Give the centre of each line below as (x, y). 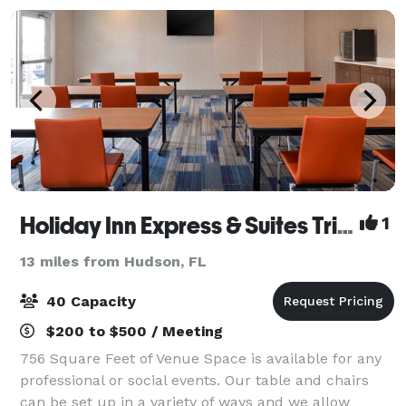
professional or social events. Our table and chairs (194, 380)
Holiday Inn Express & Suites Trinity (345, 225)
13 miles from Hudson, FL (113, 261)
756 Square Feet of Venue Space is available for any (201, 358)
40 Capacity (89, 301)
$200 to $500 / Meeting (132, 331)
